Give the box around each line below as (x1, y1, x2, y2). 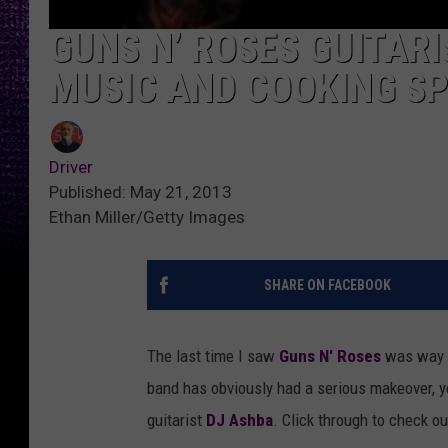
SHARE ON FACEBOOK (263, 277, 391, 294)
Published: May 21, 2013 (49, 182, 232, 203)
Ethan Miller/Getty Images (49, 207, 245, 228)
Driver (49, 157, 93, 178)
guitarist (147, 410, 206, 431)
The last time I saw (147, 346, 279, 367)
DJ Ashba (206, 410, 273, 431)
